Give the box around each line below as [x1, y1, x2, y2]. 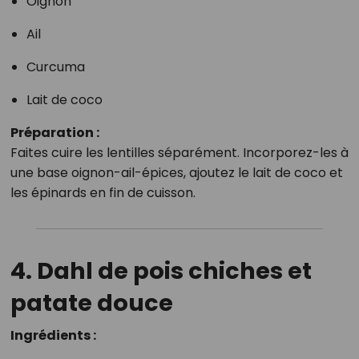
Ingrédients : [10, 326, 96, 345]
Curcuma [26, 58, 85, 77]
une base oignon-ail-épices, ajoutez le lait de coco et [10, 163, 343, 183]
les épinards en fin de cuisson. [10, 184, 196, 203]
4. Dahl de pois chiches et [10, 255, 312, 288]
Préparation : [10, 123, 99, 143]
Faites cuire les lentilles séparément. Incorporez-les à [10, 143, 349, 163]
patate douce [10, 287, 173, 320]
